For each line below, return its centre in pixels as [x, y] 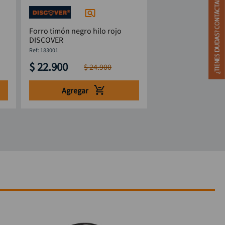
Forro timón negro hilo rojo [75, 31]
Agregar [75, 90]
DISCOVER [46, 40]
